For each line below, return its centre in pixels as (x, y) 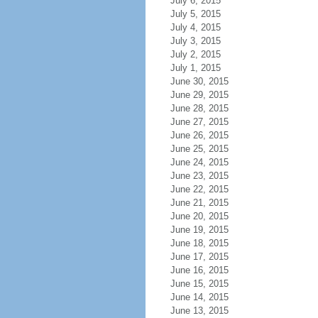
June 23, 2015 (199, 176)
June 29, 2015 (199, 95)
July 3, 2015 (195, 41)
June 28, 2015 (199, 108)
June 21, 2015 (199, 203)
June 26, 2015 (199, 135)
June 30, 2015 (199, 81)
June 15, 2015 (199, 284)
